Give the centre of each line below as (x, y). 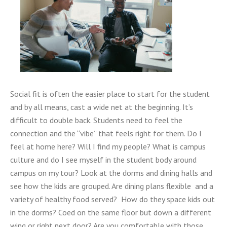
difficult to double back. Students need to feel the (96, 120)
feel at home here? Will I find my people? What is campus (108, 146)
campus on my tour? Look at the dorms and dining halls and (111, 173)
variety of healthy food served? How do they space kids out (112, 199)
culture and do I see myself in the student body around (103, 160)
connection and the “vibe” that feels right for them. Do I (106, 133)
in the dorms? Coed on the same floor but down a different (111, 212)
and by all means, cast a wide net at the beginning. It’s (102, 107)
